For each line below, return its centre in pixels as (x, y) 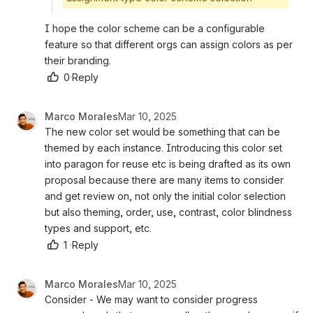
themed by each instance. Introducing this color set (163, 147)
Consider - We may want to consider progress (151, 299)
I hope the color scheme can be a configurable (155, 28)
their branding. (79, 60)
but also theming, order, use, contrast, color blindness (168, 212)
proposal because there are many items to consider (164, 180)
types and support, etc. (100, 228)
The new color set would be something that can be (162, 131)
